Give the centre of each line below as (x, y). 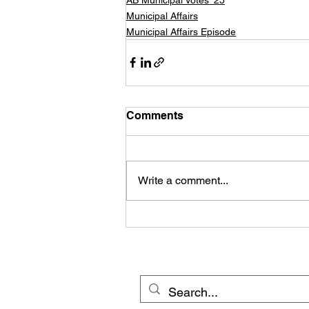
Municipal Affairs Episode (181, 31)
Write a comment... (183, 180)
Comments (155, 115)
